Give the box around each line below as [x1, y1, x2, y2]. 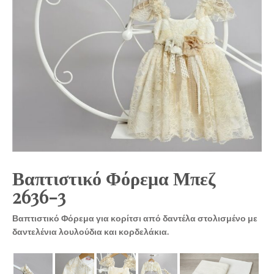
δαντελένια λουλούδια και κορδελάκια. [12, 226, 169, 237]
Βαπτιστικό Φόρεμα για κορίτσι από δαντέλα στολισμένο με [12, 212, 257, 224]
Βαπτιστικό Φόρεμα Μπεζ [12, 166, 215, 190]
